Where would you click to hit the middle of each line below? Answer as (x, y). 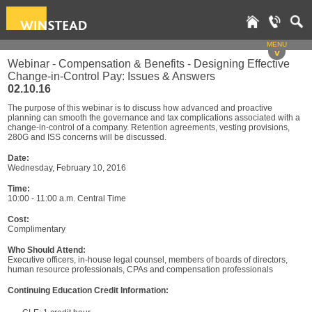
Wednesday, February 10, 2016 (67, 168)
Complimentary (37, 229)
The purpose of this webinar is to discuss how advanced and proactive (140, 108)
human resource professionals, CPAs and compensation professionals (140, 270)
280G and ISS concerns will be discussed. (87, 137)
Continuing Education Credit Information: (88, 290)
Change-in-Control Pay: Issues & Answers (111, 76)
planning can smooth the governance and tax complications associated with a (154, 118)
